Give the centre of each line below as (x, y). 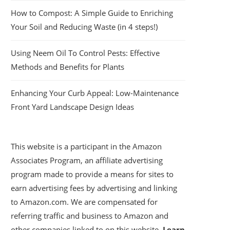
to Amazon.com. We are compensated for (84, 202)
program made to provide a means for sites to (92, 174)
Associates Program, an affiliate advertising (87, 160)
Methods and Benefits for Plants (68, 67)
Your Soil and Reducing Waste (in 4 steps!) (84, 27)
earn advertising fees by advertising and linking (94, 188)
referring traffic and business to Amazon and (90, 216)
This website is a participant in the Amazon (86, 146)
